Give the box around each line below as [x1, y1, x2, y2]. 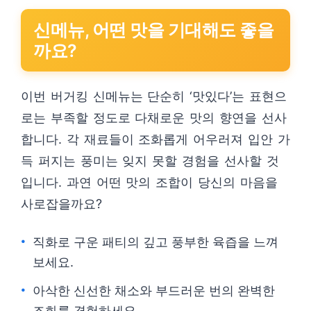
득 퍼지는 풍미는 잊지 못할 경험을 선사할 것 [21, 153, 279, 168]
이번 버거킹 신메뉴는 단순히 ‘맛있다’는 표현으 [21, 89, 287, 103]
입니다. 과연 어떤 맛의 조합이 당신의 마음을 [21, 175, 278, 190]
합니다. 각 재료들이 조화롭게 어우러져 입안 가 [21, 132, 290, 146]
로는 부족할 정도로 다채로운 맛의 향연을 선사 [21, 110, 287, 125]
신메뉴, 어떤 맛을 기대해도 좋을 [33, 19, 274, 40]
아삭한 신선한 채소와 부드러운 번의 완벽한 [33, 283, 275, 298]
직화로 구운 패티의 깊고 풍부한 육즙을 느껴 [33, 235, 278, 249]
